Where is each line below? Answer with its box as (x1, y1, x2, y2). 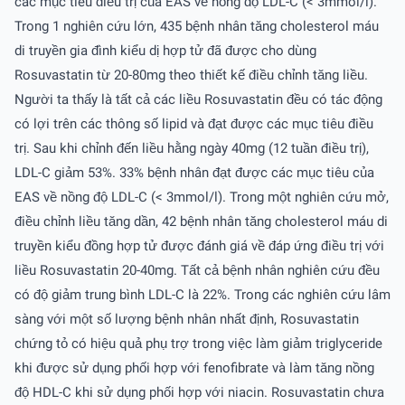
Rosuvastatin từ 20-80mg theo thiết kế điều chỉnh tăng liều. (14, 67, 368, 84)
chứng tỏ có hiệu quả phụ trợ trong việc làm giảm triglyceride (14, 335, 382, 353)
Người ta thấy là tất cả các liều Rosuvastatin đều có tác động (14, 91, 382, 108)
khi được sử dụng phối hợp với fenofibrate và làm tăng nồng (14, 360, 374, 377)
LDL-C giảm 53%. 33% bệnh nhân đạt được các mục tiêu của (14, 165, 374, 182)
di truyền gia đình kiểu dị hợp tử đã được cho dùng (14, 42, 316, 60)
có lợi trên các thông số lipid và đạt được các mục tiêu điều (14, 116, 373, 133)
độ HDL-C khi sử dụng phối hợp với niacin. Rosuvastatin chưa (14, 384, 384, 401)
